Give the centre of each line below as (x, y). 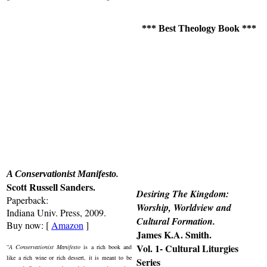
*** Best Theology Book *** (199, 28)
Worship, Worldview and (184, 207)
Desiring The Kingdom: (183, 193)
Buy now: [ (29, 225)
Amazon (67, 225)
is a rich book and (106, 246)
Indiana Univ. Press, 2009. (56, 212)
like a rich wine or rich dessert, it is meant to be (69, 257)
